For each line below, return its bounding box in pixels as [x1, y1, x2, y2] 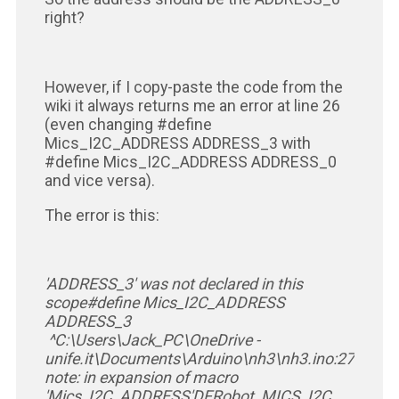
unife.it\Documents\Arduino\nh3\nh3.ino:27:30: [44, 349, 379, 369]
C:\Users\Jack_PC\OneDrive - [53, 330, 260, 350]
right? [44, 7, 85, 27]
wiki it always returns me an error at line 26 [44, 95, 340, 115]
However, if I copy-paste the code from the [44, 77, 343, 96]
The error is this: [44, 205, 159, 224]
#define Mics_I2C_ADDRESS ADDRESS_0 [44, 151, 337, 171]
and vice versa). [44, 170, 155, 190]
